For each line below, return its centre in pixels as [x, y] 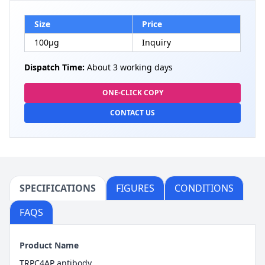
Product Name [49, 245]
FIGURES [135, 188]
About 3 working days [129, 67]
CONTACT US [132, 113]
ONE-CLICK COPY [132, 93]
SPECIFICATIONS [58, 188]
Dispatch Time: [54, 67]
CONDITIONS [204, 188]
